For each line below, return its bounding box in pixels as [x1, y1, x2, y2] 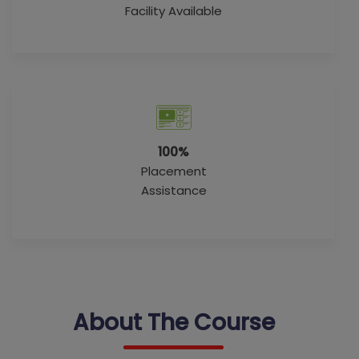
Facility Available [125, 2, 222, 19]
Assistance [140, 182, 207, 199]
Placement [140, 163, 207, 179]
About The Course [72, 307, 275, 338]
